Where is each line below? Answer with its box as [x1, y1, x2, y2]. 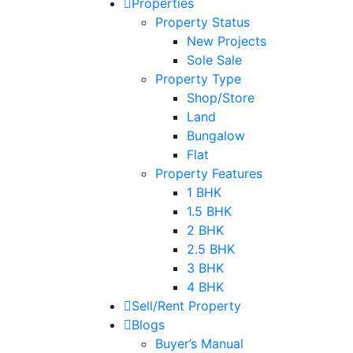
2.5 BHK [187, 240, 235, 257]
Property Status [155, 13, 250, 30]
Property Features [155, 165, 262, 181]
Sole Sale [187, 51, 242, 68]
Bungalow [187, 127, 245, 143]
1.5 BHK [187, 203, 232, 219]
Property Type [155, 70, 241, 87]
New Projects [187, 32, 266, 49]
